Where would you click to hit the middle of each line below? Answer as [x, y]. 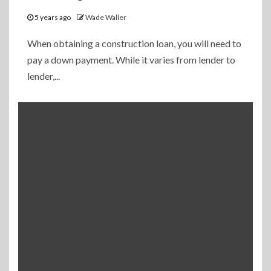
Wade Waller [106, 18]
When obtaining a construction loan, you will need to [134, 44]
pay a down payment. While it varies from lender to [131, 60]
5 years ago [53, 18]
